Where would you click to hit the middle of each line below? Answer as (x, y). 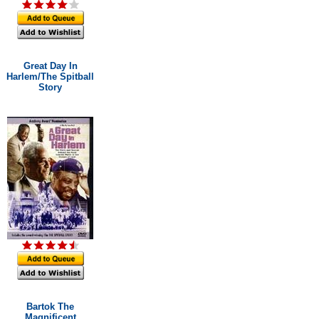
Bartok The (50, 307)
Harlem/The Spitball (50, 77)
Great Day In (50, 66)
